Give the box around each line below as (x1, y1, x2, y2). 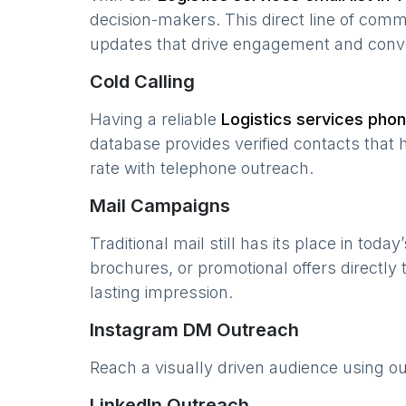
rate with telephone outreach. (90, 159, 314, 178)
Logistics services (221, 110, 363, 129)
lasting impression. (90, 283, 233, 302)
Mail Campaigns (90, 195, 230, 217)
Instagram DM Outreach (90, 319, 299, 341)
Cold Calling (90, 71, 195, 92)
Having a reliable (90, 110, 221, 129)
